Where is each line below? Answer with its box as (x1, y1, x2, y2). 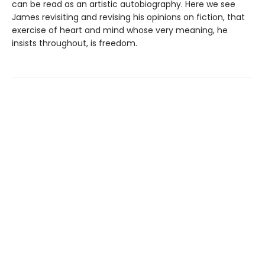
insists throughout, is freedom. (12, 37, 137, 49)
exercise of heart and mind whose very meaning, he (12, 24, 228, 36)
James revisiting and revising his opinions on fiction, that (12, 11, 245, 23)
